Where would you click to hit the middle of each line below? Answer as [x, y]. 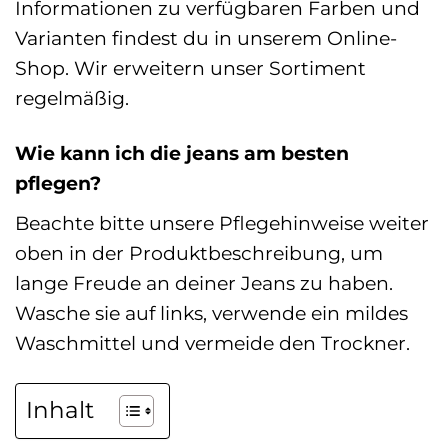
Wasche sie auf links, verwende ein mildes [211, 312]
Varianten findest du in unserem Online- [206, 38]
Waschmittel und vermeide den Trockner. [212, 342]
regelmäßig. [72, 98]
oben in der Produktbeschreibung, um [199, 252]
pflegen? [58, 183]
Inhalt [60, 410]
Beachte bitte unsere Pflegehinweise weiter [222, 222]
